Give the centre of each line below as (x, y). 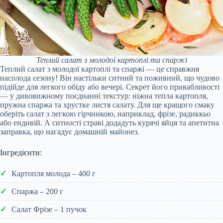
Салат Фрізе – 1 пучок (49, 209)
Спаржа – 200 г (37, 191)
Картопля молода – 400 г (54, 173)
